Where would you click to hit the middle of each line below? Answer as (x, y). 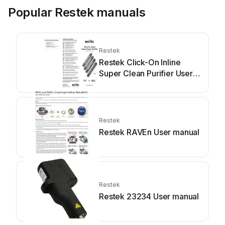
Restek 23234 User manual (149, 196)
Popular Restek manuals (77, 12)
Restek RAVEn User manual (149, 132)
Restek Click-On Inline (140, 62)
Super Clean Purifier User (146, 73)
